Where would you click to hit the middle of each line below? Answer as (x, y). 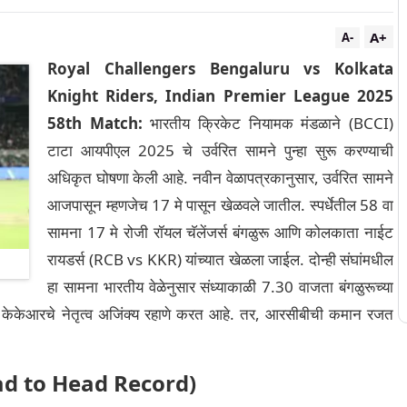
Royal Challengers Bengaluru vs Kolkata (220, 69)
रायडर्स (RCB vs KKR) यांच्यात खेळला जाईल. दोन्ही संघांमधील (220, 259)
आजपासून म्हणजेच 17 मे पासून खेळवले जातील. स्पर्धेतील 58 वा (220, 205)
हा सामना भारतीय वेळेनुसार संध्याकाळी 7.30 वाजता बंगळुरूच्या (220, 287)
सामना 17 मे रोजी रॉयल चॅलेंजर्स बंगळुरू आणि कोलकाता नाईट (220, 232)
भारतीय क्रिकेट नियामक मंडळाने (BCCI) (268, 123)
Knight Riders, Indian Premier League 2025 (220, 96)
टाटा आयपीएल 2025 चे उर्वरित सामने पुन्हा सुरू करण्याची (220, 150)
